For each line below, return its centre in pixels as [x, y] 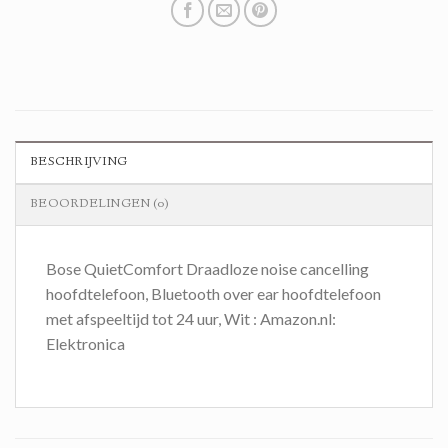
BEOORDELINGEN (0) [100, 205]
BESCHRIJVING [79, 163]
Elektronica [85, 344]
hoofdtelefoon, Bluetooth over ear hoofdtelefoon [213, 294]
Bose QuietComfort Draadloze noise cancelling [207, 269]
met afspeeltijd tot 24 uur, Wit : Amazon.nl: [191, 319]
